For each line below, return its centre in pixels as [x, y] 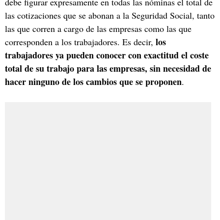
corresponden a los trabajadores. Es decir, [80, 41]
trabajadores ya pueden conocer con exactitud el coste [107, 55]
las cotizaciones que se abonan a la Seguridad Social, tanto [110, 15]
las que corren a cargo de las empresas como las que [98, 28]
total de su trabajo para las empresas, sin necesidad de [108, 68]
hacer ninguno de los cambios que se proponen [93, 81]
